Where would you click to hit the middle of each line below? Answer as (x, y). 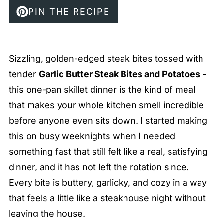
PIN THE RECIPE (69, 11)
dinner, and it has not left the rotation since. (99, 167)
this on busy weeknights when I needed (92, 136)
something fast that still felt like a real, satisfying (108, 151)
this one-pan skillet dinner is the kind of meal (102, 89)
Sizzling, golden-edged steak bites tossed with (106, 58)
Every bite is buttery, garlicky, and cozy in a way (108, 182)
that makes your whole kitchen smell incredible (106, 105)
